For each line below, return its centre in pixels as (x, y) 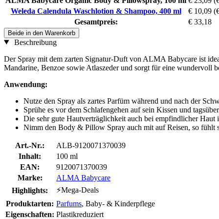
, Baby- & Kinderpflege (118, 203)
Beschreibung (34, 42)
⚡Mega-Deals (77, 190)
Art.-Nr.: (30, 145)
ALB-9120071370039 (91, 145)
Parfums (69, 203)
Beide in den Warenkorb (42, 33)
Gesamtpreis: (96, 22)
